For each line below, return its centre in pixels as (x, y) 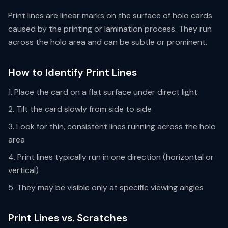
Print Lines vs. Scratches (68, 218)
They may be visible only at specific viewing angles (110, 188)
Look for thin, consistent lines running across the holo (116, 126)
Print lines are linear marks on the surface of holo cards (110, 16)
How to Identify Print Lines (73, 72)
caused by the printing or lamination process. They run (110, 29)
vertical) (23, 170)
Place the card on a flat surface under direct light (106, 92)
